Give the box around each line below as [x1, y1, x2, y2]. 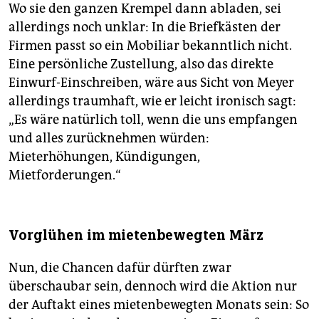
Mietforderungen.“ [9, 167, 121, 184]
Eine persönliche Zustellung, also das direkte [9, 56, 273, 73]
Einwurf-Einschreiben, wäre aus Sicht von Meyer [9, 75, 294, 91]
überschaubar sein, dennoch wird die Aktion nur [9, 278, 297, 295]
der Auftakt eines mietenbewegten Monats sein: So [9, 297, 309, 313]
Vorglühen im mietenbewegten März [9, 226, 263, 245]
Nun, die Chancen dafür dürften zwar [9, 260, 231, 276]
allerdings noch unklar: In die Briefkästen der [9, 19, 281, 36]
